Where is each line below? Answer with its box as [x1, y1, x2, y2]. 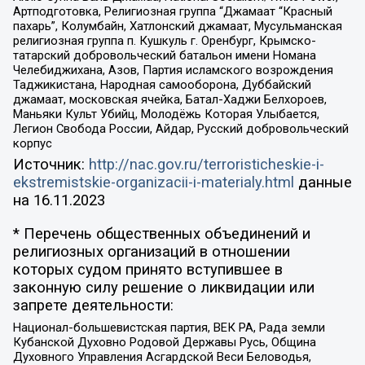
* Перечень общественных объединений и [12, 224, 310, 243]
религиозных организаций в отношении [12, 242, 290, 261]
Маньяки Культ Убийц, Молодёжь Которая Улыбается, [12, 107, 319, 122]
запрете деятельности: [12, 296, 174, 314]
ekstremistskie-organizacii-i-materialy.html [12, 173, 294, 191]
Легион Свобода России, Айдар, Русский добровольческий [12, 121, 349, 137]
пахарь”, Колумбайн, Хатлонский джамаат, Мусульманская [12, 19, 342, 34]
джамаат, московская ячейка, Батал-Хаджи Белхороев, [12, 92, 327, 108]
